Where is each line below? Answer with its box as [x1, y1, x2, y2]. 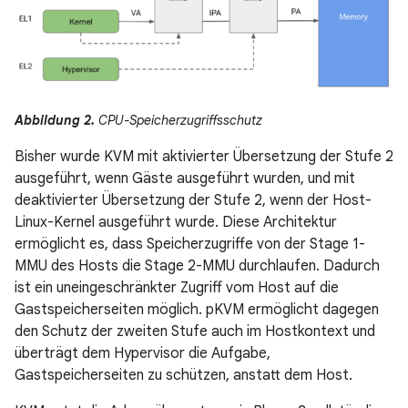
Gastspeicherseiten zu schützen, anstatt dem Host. [15, 365, 352, 384]
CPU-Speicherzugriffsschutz [95, 111, 262, 128]
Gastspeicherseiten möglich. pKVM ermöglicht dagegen [15, 300, 379, 319]
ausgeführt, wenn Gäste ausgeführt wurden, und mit [15, 168, 355, 188]
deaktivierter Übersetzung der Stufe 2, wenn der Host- [15, 190, 372, 209]
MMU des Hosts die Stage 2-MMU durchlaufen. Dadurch [15, 256, 380, 275]
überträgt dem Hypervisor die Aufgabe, [15, 343, 270, 362]
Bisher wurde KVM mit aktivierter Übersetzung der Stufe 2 [15, 147, 393, 166]
